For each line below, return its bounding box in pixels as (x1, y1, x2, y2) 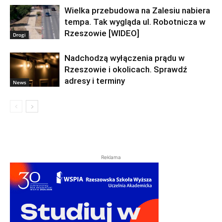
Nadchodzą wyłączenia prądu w (64, 53, 185, 63)
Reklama (101, 154, 121, 161)
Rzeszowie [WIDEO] (64, 28, 139, 39)
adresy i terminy (64, 76, 125, 86)
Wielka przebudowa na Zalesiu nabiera (64, 5, 210, 16)
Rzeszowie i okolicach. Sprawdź (64, 64, 187, 75)
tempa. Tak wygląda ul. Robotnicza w (64, 17, 206, 27)
